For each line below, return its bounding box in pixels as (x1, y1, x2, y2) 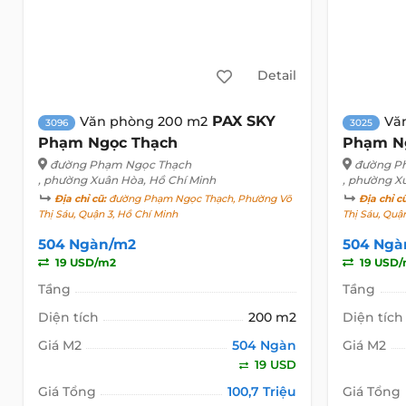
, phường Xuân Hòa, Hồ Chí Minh (37, 172, 216, 187)
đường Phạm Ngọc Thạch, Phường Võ (105, 192, 292, 205)
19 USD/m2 (52, 255, 116, 269)
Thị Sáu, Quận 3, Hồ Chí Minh (37, 208, 178, 220)
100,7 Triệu (227, 382, 297, 400)
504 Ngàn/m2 (37, 235, 136, 253)
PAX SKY (211, 111, 275, 130)
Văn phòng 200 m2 (79, 112, 208, 130)
